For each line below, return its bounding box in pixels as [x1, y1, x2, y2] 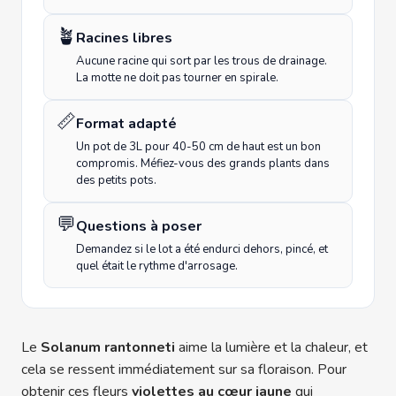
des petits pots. [76, 172, 156, 189]
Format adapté [76, 114, 177, 134]
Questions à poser [76, 217, 202, 237]
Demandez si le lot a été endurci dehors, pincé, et [76, 241, 328, 258]
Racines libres [76, 28, 172, 49]
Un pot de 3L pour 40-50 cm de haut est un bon [76, 139, 321, 156]
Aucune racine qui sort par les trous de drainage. [76, 53, 327, 70]
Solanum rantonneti [41, 338, 175, 358]
